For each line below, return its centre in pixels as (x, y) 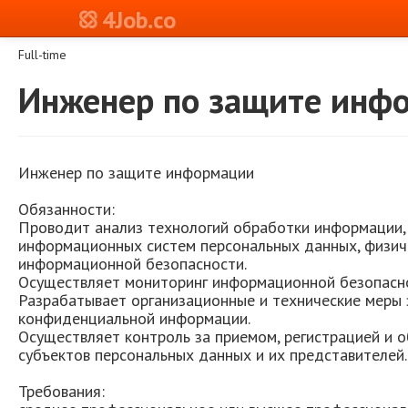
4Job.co (139, 20)
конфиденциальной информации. (134, 318)
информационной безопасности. (133, 264)
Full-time (42, 55)
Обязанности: (66, 209)
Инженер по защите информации (136, 173)
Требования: (61, 391)
